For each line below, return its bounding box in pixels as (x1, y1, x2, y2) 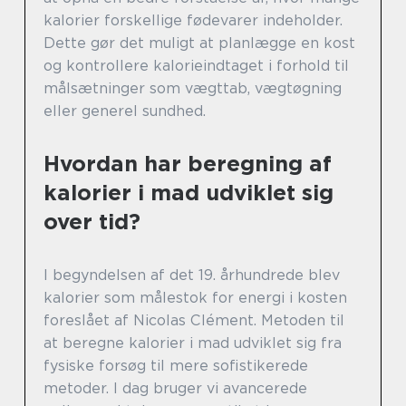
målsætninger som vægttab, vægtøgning (43, 80, 342, 98)
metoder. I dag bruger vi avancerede (43, 380, 307, 398)
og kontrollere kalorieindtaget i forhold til (43, 57, 349, 75)
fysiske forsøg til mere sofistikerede (43, 357, 308, 375)
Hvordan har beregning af (43, 150, 332, 178)
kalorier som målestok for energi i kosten (43, 289, 347, 307)
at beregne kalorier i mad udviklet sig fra (43, 334, 342, 353)
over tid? (43, 208, 140, 236)
